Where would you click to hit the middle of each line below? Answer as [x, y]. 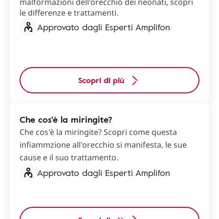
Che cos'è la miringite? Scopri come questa [98, 132]
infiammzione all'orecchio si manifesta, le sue [103, 145]
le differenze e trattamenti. [69, 13]
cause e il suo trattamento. [69, 158]
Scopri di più [101, 80]
